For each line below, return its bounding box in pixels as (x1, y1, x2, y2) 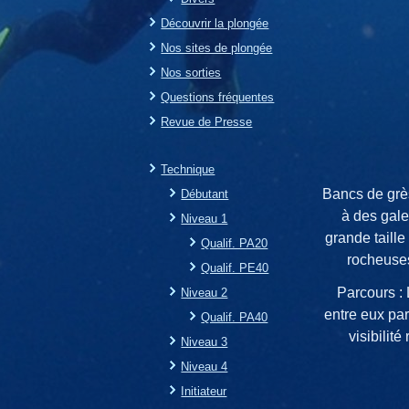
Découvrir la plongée (161, 16, 269, 30)
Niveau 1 (181, 211, 228, 225)
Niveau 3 (181, 334, 228, 349)
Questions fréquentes (161, 89, 275, 104)
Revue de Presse (161, 114, 253, 129)
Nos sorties (161, 65, 222, 79)
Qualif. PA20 (201, 236, 268, 250)
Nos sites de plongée (161, 40, 273, 55)
